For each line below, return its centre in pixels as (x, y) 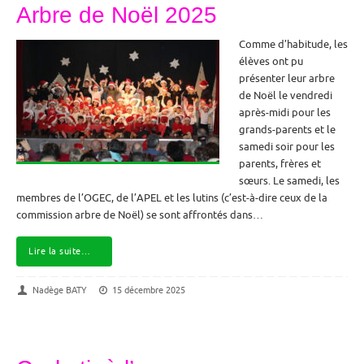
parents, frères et (280, 164)
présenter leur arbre (287, 78)
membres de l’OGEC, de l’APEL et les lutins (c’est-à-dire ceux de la (172, 198)
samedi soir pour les (287, 147)
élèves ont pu (271, 61)
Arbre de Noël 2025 (117, 15)
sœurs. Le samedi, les (289, 181)
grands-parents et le (287, 130)
